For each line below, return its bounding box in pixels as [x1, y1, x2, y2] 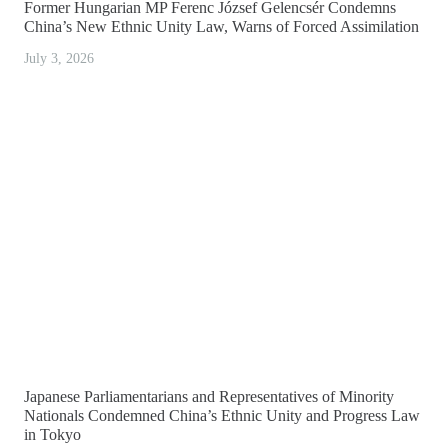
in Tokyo [24, 425, 81, 443]
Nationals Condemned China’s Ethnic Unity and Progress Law [24, 406, 420, 424]
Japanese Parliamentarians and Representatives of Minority [24, 387, 394, 405]
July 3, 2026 [24, 50, 94, 67]
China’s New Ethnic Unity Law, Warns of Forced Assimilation [24, 18, 419, 36]
